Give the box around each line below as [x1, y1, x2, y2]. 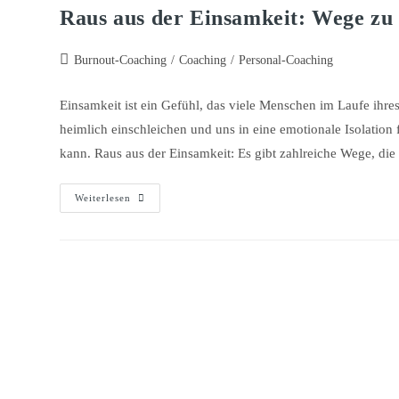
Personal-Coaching [239, 53, 334, 68]
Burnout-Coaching [74, 53, 167, 68]
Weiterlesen [75, 192, 132, 204]
